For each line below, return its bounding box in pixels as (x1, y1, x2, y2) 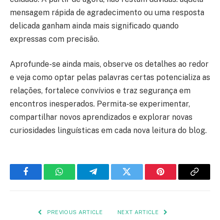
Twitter (126, 174, 152, 184)
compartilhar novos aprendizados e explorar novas (10, 112, 192, 122)
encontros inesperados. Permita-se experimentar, (10, 99, 190, 109)
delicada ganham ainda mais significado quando (10, 21, 179, 30)
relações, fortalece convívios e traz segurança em (10, 86, 191, 96)
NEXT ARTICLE (117, 209, 161, 216)
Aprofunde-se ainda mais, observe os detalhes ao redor (10, 59, 209, 69)
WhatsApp (58, 174, 97, 184)
